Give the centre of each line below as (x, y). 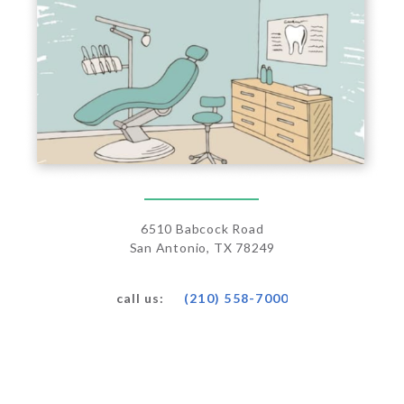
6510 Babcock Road (202, 228)
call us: (140, 298)
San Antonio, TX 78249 (202, 247)
